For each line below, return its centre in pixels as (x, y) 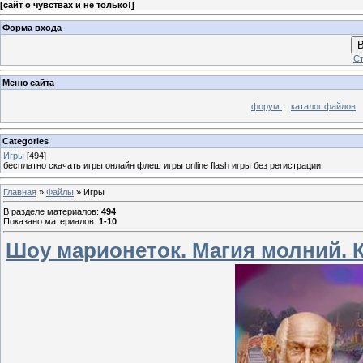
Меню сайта (28, 83)
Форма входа (32, 27)
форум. (267, 107)
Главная (20, 192)
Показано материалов (49, 222)
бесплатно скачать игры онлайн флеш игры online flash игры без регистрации (162, 165)
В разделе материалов (50, 212)
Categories (26, 141)
